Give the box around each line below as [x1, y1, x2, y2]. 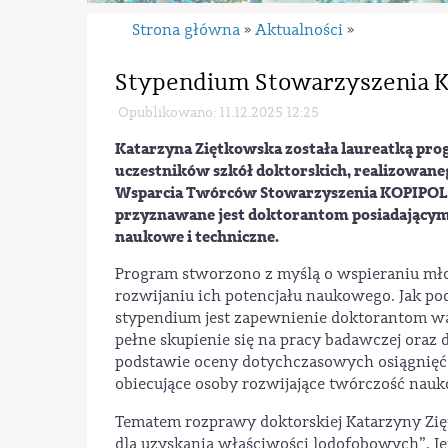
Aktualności [255, 20, 344, 40]
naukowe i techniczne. [115, 225, 279, 248]
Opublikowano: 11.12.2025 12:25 [117, 103, 319, 121]
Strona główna [132, 20, 241, 40]
